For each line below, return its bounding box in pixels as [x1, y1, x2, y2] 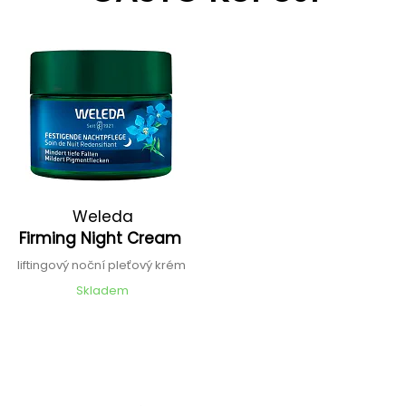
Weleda [72, 205, 133, 227]
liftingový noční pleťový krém [16, 256, 188, 274]
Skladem [76, 281, 130, 299]
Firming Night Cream [19, 227, 187, 249]
